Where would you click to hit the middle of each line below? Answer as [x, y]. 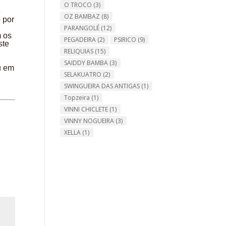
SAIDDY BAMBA [86, 63]
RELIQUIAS [79, 51]
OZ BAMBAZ [82, 16]
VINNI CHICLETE [86, 109]
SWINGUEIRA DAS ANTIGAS [102, 86]
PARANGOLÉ [82, 28]
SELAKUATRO [83, 74]
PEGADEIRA [80, 39]
